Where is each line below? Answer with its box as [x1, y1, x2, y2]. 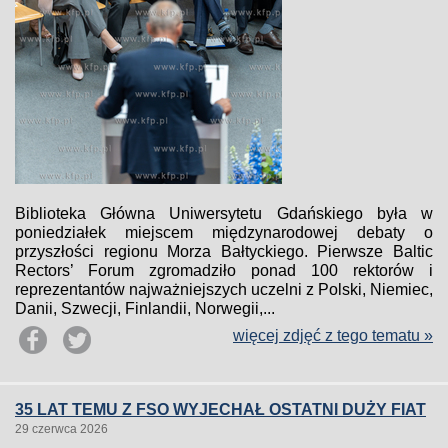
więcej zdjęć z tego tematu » [233, 327, 433, 344]
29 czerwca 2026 [15, 422, 108, 436]
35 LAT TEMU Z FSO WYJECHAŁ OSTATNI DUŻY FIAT [15, 401, 426, 418]
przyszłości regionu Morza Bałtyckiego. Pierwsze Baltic [15, 243, 433, 260]
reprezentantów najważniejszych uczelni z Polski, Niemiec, [15, 281, 433, 298]
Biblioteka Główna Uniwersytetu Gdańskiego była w [15, 205, 433, 222]
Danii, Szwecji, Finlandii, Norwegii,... [15, 300, 275, 317]
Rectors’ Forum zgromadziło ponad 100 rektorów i [15, 262, 433, 279]
